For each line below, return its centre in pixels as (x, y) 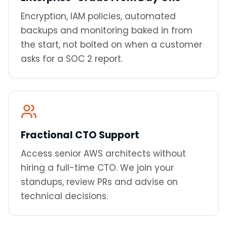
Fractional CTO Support (80, 135)
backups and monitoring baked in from (107, 30)
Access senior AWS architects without (103, 154)
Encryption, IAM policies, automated (98, 16)
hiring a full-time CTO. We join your (97, 168)
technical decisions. (64, 196)
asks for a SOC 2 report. (72, 59)
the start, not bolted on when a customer (111, 45)
